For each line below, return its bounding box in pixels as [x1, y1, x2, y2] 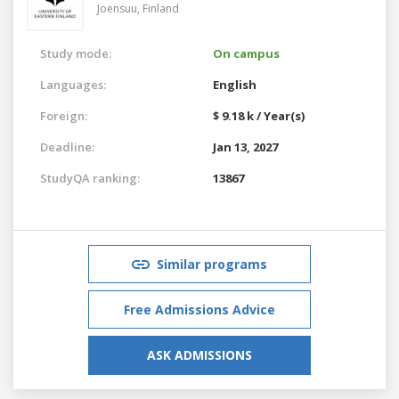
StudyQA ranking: [40, 169, 140, 186]
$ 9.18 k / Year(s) [213, 107, 305, 124]
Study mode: [40, 45, 111, 61]
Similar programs [157, 255, 267, 273]
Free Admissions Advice [124, 300, 275, 318]
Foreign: [40, 107, 87, 124]
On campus [213, 45, 280, 61]
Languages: [40, 76, 106, 93]
